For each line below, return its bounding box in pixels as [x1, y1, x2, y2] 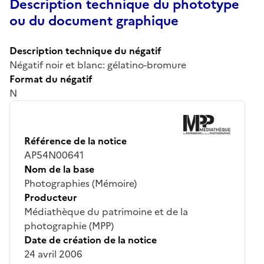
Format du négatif [9, 71, 93, 86]
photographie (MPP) [24, 218, 114, 233]
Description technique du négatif [9, 43, 161, 58]
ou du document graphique [9, 11, 179, 31]
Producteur [24, 190, 77, 204]
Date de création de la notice [24, 232, 157, 247]
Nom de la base [24, 161, 94, 176]
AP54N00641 [24, 147, 84, 162]
